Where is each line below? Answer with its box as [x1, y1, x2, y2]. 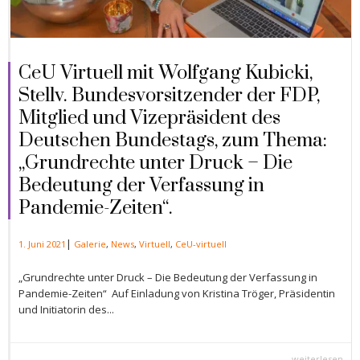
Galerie [74, 237, 106, 250]
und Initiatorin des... [18, 301, 114, 317]
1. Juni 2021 [18, 237, 66, 250]
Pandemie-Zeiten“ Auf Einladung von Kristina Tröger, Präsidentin [18, 285, 335, 301]
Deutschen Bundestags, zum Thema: [18, 128, 327, 153]
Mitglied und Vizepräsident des [18, 105, 280, 130]
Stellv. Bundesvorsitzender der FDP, [18, 83, 320, 108]
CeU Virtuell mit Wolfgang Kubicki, [18, 60, 313, 85]
